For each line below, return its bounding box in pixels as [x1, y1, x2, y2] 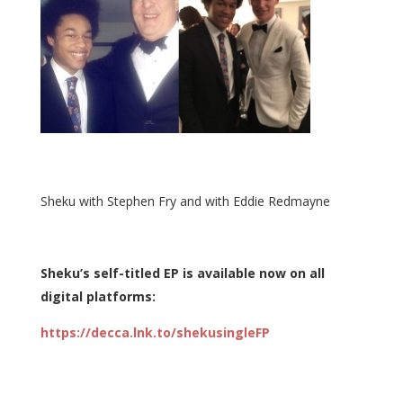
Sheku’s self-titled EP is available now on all [40, 264, 325, 282]
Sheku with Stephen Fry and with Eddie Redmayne [40, 193, 330, 210]
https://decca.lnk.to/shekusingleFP [40, 324, 270, 341]
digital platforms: [40, 288, 156, 305]
